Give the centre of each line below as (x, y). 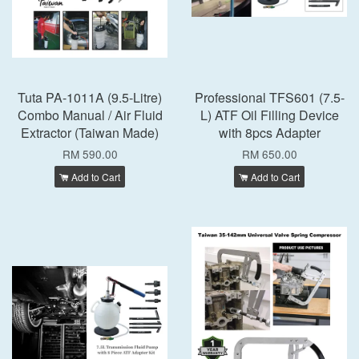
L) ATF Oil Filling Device (269, 115)
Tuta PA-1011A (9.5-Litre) (90, 97)
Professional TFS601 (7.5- (269, 97)
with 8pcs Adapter (269, 133)
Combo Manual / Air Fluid (90, 115)
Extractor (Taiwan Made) (90, 133)
